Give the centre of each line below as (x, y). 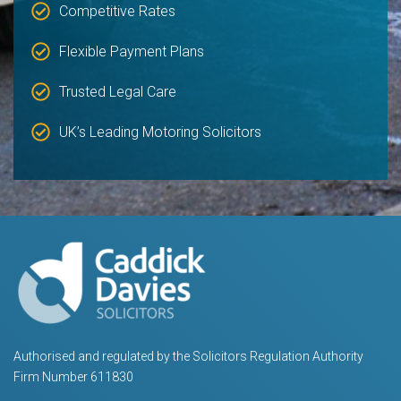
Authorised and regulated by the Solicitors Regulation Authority (188, 356)
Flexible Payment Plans (131, 52)
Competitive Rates (117, 12)
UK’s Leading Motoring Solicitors (160, 132)
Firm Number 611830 (73, 376)
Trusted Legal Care (117, 92)
